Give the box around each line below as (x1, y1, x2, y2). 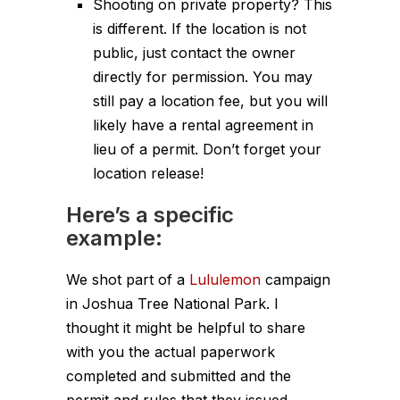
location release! (93, 163, 204, 182)
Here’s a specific (66, 201, 234, 228)
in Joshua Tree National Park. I (66, 294, 279, 312)
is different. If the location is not (93, 19, 306, 37)
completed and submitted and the (66, 366, 291, 385)
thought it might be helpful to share (66, 318, 305, 337)
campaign (261, 270, 330, 288)
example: (66, 224, 162, 251)
